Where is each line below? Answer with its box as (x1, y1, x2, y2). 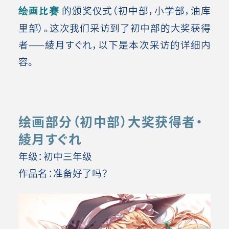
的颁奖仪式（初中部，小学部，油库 (59, 3, 211, 17)
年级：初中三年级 (18, 148, 93, 163)
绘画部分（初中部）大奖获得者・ (18, 111, 203, 130)
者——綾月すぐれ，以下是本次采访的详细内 (18, 37, 211, 52)
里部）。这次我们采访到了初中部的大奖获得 (18, 20, 211, 35)
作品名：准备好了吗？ (18, 165, 107, 179)
